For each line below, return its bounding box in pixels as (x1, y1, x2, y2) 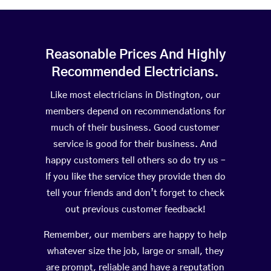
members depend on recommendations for (45, 107, 226, 117)
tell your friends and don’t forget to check (46, 189, 224, 198)
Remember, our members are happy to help (44, 230, 227, 240)
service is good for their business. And (53, 140, 218, 149)
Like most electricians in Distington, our (50, 91, 221, 100)
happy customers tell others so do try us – (45, 156, 226, 166)
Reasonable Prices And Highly (45, 48, 226, 62)
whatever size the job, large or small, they (47, 247, 224, 256)
